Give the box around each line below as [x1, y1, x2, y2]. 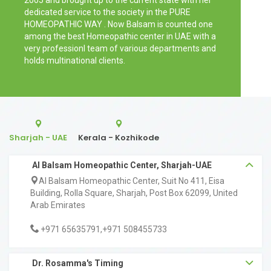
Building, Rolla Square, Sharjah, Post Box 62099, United [30, 188, 238, 198]
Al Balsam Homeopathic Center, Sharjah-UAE [32, 160, 212, 171]
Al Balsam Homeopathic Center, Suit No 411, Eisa [39, 176, 224, 186]
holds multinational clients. [24, 56, 125, 66]
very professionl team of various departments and [24, 44, 216, 54]
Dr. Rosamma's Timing [32, 258, 123, 269]
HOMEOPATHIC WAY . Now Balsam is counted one [24, 19, 213, 30]
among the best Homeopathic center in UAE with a [24, 31, 216, 42]
